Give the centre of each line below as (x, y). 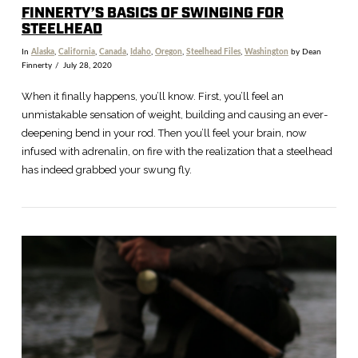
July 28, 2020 (87, 66)
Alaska (42, 52)
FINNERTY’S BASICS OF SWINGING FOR (152, 14)
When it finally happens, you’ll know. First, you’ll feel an (152, 96)
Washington (266, 52)
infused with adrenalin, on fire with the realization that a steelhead (177, 151)
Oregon (168, 52)
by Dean (304, 52)
